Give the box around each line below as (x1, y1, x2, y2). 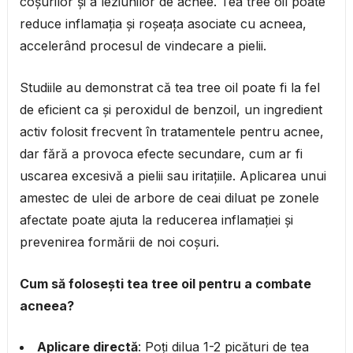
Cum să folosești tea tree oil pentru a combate (19, 276, 311, 292)
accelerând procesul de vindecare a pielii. (19, 38, 266, 54)
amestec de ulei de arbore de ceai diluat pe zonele (19, 190, 319, 206)
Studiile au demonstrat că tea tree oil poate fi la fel (19, 80, 320, 96)
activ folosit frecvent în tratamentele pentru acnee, (19, 124, 324, 140)
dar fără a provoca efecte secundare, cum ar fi (19, 146, 303, 162)
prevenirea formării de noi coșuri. (19, 234, 219, 251)
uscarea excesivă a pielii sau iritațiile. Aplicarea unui (19, 168, 326, 184)
